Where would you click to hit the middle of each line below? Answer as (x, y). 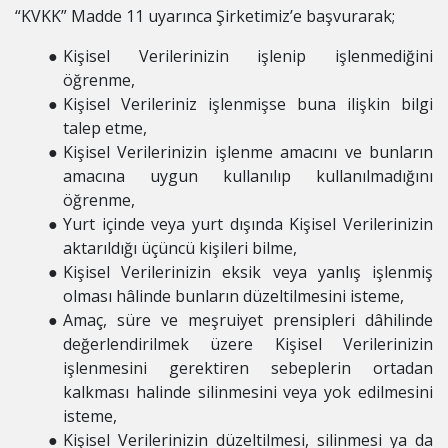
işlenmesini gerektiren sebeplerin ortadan (248, 368)
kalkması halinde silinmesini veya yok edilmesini (248, 392)
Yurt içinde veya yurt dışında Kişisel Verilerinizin (247, 224)
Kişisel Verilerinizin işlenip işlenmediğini (247, 56)
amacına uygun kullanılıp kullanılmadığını (248, 176)
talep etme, (105, 128)
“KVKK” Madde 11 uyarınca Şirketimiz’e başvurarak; (205, 16)
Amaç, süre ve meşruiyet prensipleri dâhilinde (247, 320)
